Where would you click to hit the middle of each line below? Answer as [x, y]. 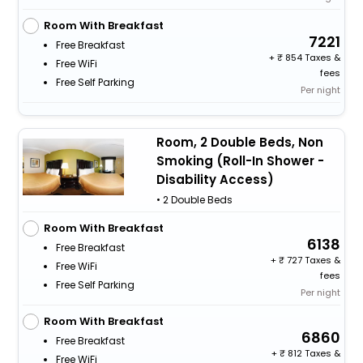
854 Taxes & [312, 57]
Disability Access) [215, 179]
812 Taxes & [313, 353]
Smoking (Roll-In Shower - [240, 160]
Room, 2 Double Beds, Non [239, 142]
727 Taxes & [313, 260]
